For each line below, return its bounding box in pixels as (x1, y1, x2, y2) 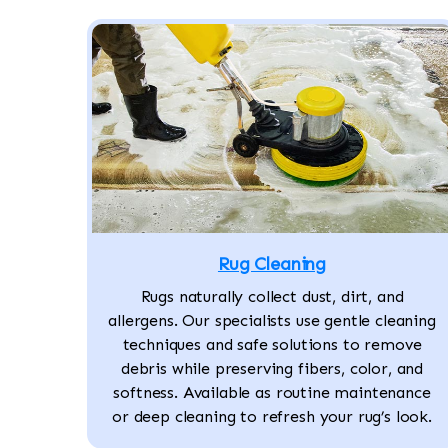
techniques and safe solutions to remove (122, 335, 422, 355)
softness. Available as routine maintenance (113, 383, 431, 403)
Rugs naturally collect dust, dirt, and (140, 287, 404, 307)
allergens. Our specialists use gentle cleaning (108, 311, 436, 331)
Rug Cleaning (217, 253, 327, 276)
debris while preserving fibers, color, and (120, 359, 424, 379)
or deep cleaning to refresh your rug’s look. (112, 407, 432, 427)
